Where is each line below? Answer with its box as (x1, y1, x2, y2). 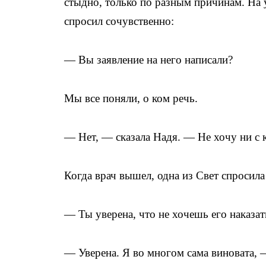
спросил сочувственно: (64, 15, 177, 27)
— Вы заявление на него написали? (64, 53, 233, 66)
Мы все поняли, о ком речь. (64, 92, 201, 104)
